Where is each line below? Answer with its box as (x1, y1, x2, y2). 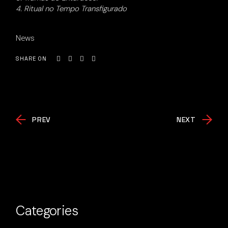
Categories (16, 202, 78, 220)
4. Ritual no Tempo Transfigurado (16, 4, 127, 14)
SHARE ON (16, 55, 47, 63)
